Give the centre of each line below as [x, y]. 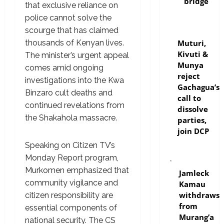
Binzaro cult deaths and [69, 93]
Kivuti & [192, 54]
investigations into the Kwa [74, 80]
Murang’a [196, 217]
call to [189, 98]
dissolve [192, 109]
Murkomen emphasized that [77, 170]
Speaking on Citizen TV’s [70, 145]
